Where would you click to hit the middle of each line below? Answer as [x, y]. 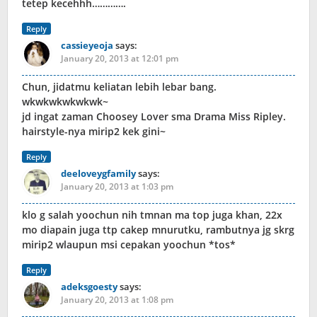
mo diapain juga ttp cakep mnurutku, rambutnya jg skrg [158, 230]
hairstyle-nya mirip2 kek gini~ [94, 132]
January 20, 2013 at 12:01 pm [120, 59]
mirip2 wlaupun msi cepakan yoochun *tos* [129, 245]
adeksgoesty [89, 287]
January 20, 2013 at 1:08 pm [117, 300]
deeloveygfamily [98, 174]
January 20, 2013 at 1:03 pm [117, 187]
